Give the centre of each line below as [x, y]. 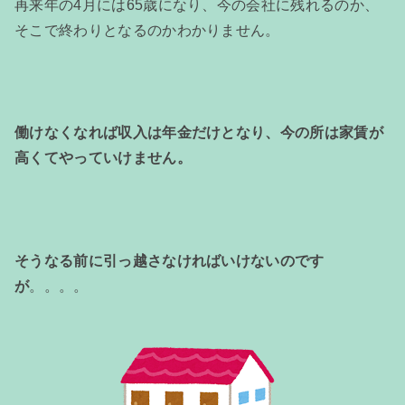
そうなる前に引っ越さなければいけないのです [170, 261]
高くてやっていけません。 [103, 158]
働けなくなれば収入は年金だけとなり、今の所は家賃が [199, 133]
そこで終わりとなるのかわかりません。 [147, 30]
